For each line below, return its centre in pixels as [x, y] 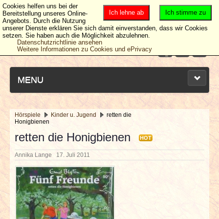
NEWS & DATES [51, 151]
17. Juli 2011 [75, 155]
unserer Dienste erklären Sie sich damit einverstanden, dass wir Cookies [105, 28]
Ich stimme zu [186, 12]
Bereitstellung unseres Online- [45, 13]
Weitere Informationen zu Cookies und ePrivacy [85, 49]
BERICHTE [40, 176]
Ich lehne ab [126, 12]
